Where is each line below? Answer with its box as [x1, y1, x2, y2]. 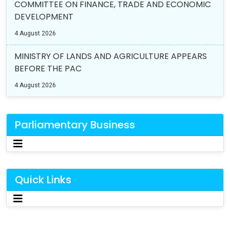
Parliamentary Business [15, 117, 135, 132]
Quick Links [15, 172, 71, 187]
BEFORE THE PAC [14, 62, 82, 74]
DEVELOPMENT [14, 10, 73, 23]
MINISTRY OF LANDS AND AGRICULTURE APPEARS [14, 50, 207, 62]
